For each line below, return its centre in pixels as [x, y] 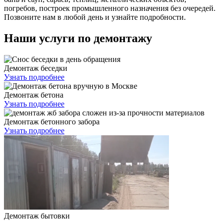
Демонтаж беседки [36, 68]
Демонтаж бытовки [37, 216]
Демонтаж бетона [34, 95]
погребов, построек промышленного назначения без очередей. [110, 8]
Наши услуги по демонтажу [78, 38]
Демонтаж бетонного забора [52, 121]
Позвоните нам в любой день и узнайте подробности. [95, 17]
